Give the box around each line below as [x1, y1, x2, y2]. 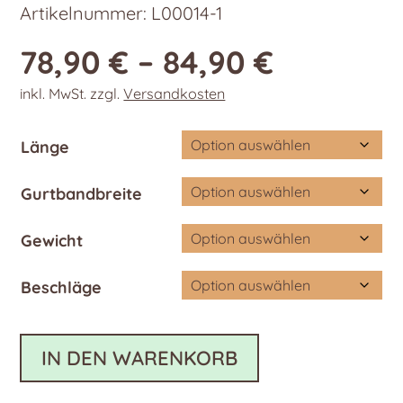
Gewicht [21, 230, 84, 252]
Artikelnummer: [20, 2, 152, 25]
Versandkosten [123, 85, 226, 103]
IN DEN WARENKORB [41, 345, 238, 371]
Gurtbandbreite [21, 184, 143, 205]
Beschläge [21, 277, 103, 299]
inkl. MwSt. [20, 85, 87, 103]
